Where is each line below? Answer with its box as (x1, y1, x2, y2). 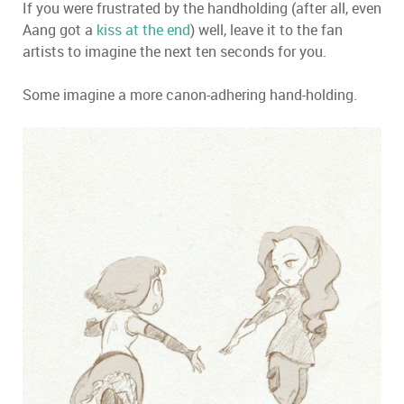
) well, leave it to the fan (190, 20, 343, 40)
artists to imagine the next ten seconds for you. (23, 41, 326, 61)
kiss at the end (96, 20, 190, 40)
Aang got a (23, 20, 96, 40)
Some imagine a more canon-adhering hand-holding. (23, 85, 357, 105)
